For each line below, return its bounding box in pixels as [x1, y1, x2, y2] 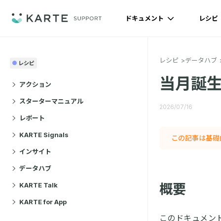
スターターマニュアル [19, 97, 83, 105]
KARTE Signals [19, 131, 69, 139]
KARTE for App [19, 198, 67, 206]
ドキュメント [125, 14, 165, 22]
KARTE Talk [19, 181, 58, 189]
